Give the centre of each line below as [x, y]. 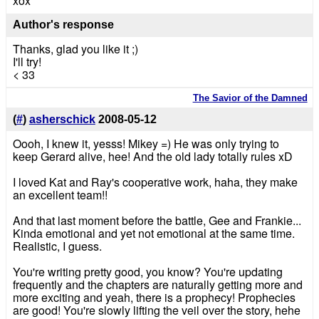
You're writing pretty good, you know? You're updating [147, 271]
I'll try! [27, 61]
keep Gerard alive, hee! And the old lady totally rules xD [152, 156]
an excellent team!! [60, 194]
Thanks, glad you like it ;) [75, 48]
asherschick [62, 119]
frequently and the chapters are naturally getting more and [157, 284]
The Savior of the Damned [250, 98]
